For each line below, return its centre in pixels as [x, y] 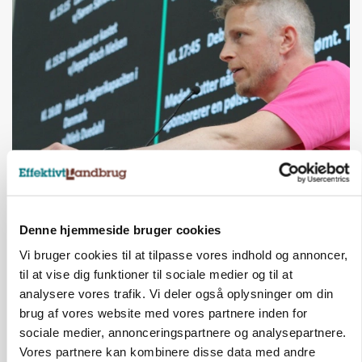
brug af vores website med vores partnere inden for [163, 313]
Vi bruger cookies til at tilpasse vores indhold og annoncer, [183, 255]
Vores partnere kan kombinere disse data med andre [167, 351]
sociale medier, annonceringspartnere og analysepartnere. [182, 332]
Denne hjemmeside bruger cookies [120, 229]
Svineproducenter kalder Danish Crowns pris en [179, 196]
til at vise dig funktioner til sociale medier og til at [156, 274]
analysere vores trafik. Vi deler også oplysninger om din [176, 293]
